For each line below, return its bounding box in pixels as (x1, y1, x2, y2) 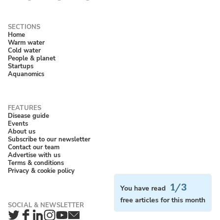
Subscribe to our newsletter (8, 135, 90, 144)
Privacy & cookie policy (8, 166, 75, 176)
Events (8, 119, 28, 129)
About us (8, 127, 35, 137)
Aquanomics (8, 69, 44, 79)
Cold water (8, 46, 41, 55)
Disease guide (8, 111, 49, 121)
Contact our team (8, 142, 59, 152)
